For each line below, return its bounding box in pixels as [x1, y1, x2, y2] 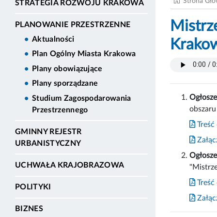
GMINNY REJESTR [15, 127, 82, 136]
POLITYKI [15, 183, 51, 191]
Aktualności [32, 35, 75, 44]
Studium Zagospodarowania [32, 94, 131, 102]
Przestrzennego [32, 106, 88, 114]
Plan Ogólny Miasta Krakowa [32, 50, 136, 58]
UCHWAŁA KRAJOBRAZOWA [15, 161, 124, 169]
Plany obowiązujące [32, 64, 103, 73]
